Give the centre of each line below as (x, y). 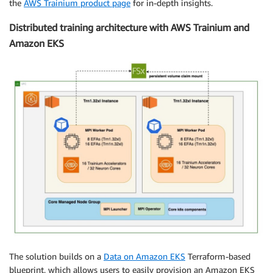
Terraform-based (218, 256)
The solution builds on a (56, 256)
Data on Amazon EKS (144, 256)
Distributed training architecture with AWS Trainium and (129, 28)
